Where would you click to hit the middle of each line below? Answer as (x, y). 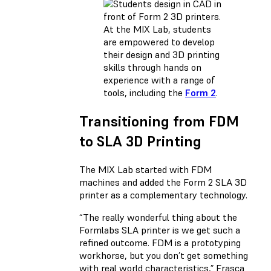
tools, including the (144, 92)
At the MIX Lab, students (157, 29)
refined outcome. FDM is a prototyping (160, 242)
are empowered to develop (159, 41)
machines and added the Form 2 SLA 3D (163, 182)
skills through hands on (152, 67)
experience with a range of (159, 80)
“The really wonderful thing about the (158, 217)
